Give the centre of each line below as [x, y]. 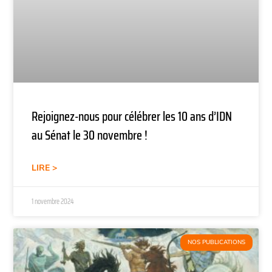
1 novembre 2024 [53, 201]
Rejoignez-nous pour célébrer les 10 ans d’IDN [132, 116]
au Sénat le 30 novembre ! [90, 135]
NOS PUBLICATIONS [216, 242]
